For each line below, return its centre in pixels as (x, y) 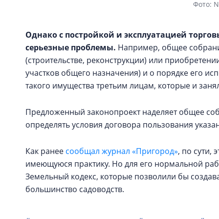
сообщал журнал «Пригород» (122, 151)
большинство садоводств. (75, 189)
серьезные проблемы (69, 47)
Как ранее (45, 151)
